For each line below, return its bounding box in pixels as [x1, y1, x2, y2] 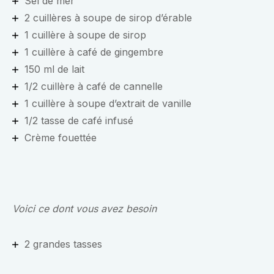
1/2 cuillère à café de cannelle [24, 80, 163, 93]
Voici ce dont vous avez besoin [12, 202, 157, 215]
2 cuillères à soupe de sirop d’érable [24, 12, 192, 24]
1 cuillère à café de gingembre [24, 46, 163, 59]
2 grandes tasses [24, 238, 102, 251]
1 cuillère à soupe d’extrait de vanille [24, 97, 191, 110]
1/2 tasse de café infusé [24, 114, 133, 127]
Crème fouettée [24, 131, 97, 144]
